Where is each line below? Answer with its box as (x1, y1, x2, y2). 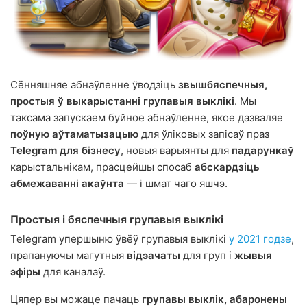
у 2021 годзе (229, 232, 291, 245)
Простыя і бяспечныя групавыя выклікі (10, 212, 223, 226)
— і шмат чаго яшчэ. (124, 177, 228, 190)
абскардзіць (195, 160, 260, 173)
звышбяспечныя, (178, 78, 267, 91)
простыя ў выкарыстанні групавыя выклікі (10, 95, 234, 108)
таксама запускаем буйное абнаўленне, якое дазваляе (10, 111, 283, 124)
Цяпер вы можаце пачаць (10, 293, 142, 306)
